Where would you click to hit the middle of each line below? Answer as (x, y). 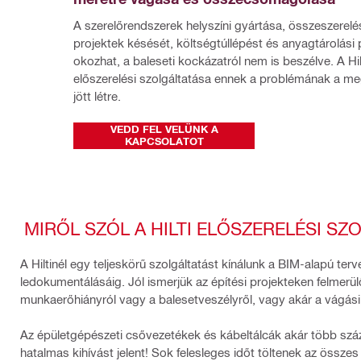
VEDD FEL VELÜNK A (164, 129)
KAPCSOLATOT (164, 141)
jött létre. (97, 95)
